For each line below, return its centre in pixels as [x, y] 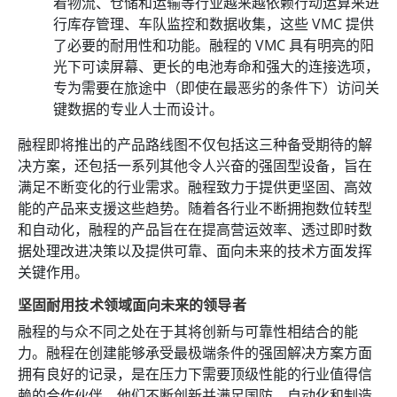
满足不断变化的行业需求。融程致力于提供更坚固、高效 [195, 187]
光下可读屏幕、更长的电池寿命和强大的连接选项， [216, 66]
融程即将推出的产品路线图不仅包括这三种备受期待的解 [195, 144]
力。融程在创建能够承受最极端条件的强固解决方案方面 [195, 352]
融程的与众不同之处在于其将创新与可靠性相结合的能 [188, 331]
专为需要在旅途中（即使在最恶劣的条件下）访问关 [216, 87]
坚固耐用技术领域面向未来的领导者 [132, 304]
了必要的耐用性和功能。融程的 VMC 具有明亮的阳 [214, 45]
